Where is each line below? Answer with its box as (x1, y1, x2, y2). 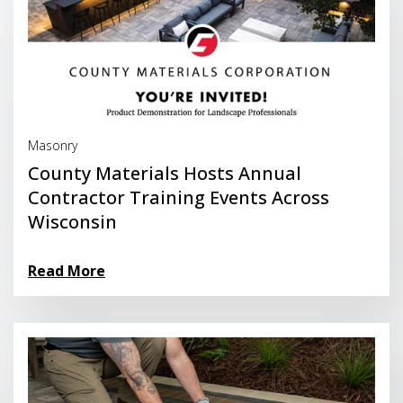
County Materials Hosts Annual (28, 161, 301, 186)
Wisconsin (28, 210, 117, 235)
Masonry (28, 137, 77, 155)
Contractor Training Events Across (28, 185, 329, 210)
